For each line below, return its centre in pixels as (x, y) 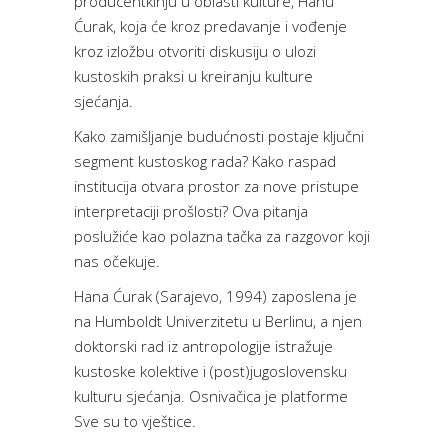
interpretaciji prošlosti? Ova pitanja (191, 211)
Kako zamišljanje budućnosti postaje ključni (219, 136)
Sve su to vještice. (135, 421)
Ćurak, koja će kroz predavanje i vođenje (210, 26)
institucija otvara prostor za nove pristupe (216, 186)
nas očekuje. (117, 261)
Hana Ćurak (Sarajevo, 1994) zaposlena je (215, 296)
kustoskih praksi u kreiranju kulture (193, 76)
